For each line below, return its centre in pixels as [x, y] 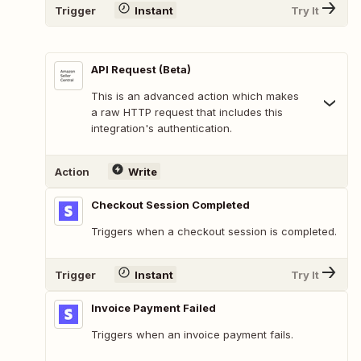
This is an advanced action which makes [195, 96]
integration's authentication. [162, 129]
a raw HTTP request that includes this [187, 112]
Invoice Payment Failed [154, 308]
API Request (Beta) [141, 70]
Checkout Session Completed [170, 205]
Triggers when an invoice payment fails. [192, 335]
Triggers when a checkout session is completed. [214, 232]
